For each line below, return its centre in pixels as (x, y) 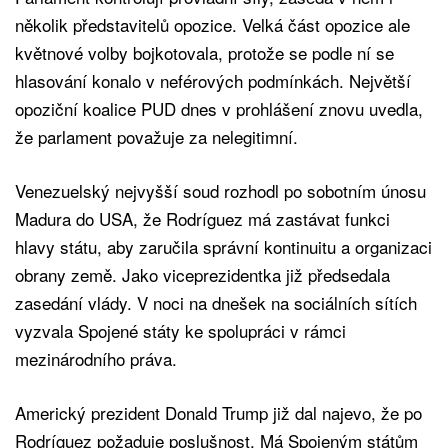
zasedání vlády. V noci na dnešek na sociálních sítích (216, 302)
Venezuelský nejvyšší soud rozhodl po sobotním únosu (220, 190)
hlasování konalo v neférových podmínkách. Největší (213, 80)
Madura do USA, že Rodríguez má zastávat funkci (202, 218)
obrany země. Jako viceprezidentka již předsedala (202, 274)
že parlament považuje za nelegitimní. (156, 136)
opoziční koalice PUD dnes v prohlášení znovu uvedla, (219, 108)
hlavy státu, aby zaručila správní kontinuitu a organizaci (223, 246)
